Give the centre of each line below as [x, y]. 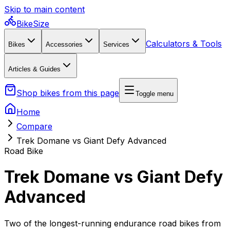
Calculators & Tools [184, 43]
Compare [34, 126]
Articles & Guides [34, 69]
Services [116, 44]
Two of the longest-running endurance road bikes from [112, 223]
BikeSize [33, 24]
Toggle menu [155, 93]
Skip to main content [44, 9]
